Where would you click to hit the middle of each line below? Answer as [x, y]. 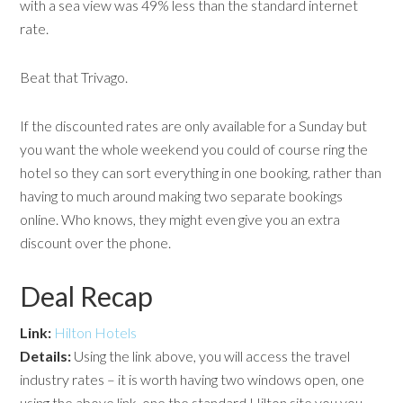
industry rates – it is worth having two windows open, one [193, 379]
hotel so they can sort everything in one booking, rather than [201, 172]
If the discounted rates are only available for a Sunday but [194, 125]
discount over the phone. [97, 242]
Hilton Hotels [96, 332]
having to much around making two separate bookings [182, 196]
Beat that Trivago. [74, 77]
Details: [46, 356]
